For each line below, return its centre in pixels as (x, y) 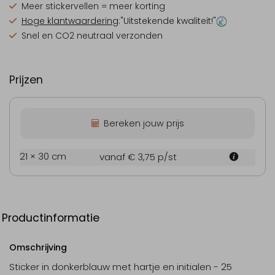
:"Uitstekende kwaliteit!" (167, 21)
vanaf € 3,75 (129, 157)
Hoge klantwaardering (70, 21)
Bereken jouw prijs (144, 123)
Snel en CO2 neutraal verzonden (92, 36)
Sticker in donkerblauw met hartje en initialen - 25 (121, 266)
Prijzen (26, 80)
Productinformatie (51, 218)
